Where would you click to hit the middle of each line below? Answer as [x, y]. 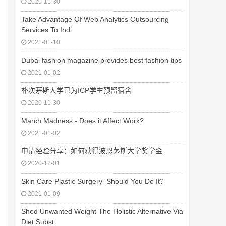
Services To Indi [46, 30]
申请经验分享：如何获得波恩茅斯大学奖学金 [92, 151]
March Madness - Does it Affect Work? [82, 121]
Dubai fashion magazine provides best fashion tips [101, 60]
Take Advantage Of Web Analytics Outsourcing [95, 19]
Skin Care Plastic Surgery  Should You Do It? [93, 181]
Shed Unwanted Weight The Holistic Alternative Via [102, 211]
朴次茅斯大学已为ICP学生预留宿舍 [76, 90]
